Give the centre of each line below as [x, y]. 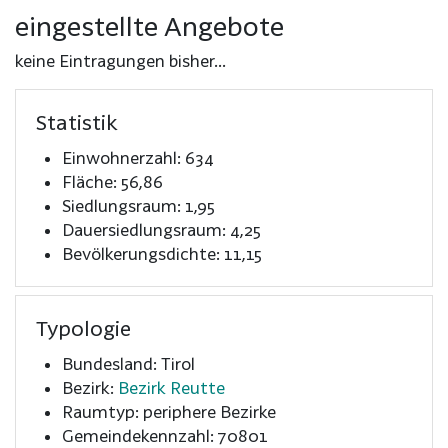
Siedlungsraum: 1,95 [138, 205]
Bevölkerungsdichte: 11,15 [161, 253]
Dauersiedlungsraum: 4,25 [161, 229]
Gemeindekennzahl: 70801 [164, 435]
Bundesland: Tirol [128, 363]
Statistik [77, 121]
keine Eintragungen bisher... [120, 60]
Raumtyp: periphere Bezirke [168, 411]
